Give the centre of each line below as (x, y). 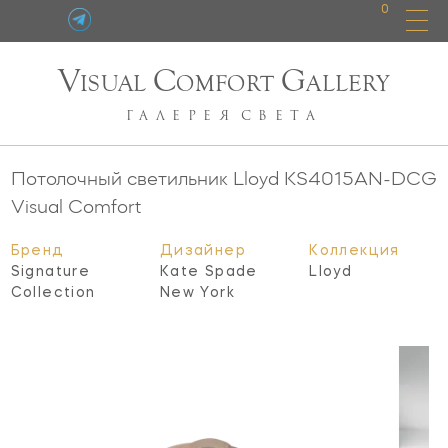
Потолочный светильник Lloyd (147, 177)
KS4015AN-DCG (360, 177)
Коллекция (354, 250)
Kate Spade (208, 271)
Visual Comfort (75, 205)
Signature (50, 271)
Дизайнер (203, 250)
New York (197, 292)
